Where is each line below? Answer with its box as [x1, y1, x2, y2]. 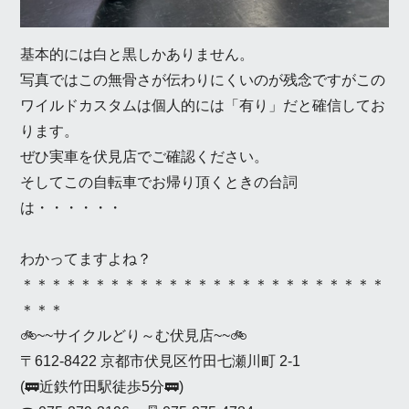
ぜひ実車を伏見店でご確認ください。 [20, 148, 269, 164]
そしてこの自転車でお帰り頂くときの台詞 [20, 173, 299, 190]
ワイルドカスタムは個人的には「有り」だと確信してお [20, 97, 386, 113]
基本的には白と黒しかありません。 [20, 46, 255, 62]
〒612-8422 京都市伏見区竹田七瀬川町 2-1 [20, 352, 301, 369]
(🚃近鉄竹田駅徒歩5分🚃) [20, 378, 184, 394]
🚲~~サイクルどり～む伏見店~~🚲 [20, 327, 247, 343]
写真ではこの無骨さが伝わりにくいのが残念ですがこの [20, 71, 386, 88]
